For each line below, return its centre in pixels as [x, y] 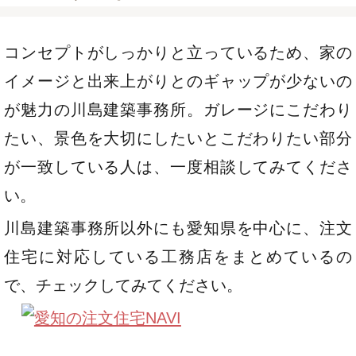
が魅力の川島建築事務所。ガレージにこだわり [178, 109]
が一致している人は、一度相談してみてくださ [178, 166]
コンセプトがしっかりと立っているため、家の [178, 52]
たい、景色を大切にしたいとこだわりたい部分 [178, 138]
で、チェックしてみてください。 [123, 285]
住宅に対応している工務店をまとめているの [178, 256]
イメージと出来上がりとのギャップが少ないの [178, 81]
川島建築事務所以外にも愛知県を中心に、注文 [178, 228]
